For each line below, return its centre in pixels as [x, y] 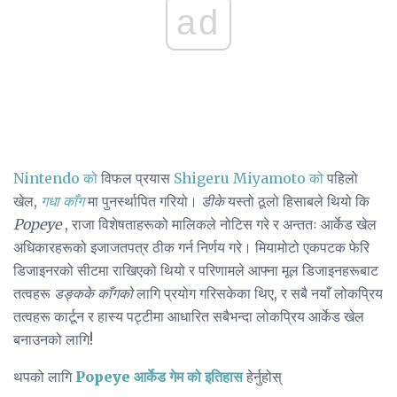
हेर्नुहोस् [262, 376]
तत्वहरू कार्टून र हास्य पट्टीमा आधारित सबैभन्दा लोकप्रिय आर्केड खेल [189, 316]
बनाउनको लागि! [53, 339]
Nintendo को [55, 178]
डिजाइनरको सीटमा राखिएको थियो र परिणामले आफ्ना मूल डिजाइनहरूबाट [196, 270]
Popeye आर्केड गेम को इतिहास [159, 376]
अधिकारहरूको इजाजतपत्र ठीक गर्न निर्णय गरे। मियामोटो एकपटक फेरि [191, 247]
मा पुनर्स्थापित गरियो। [143, 201]
